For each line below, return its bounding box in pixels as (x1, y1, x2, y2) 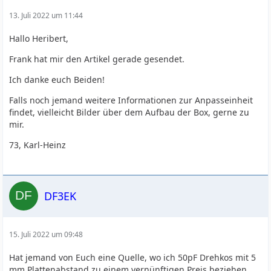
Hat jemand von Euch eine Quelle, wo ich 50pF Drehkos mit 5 (9, 252, 256, 263)
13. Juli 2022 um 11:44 (9, 10, 83, 21)
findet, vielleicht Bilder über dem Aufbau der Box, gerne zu (9, 106, 250, 118)
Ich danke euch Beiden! (9, 74, 105, 85)
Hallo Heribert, (9, 33, 69, 44)
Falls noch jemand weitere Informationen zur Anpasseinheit (9, 94, 253, 106)
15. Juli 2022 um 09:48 (9, 229, 83, 240)
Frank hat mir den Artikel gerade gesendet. (9, 53, 185, 65)
